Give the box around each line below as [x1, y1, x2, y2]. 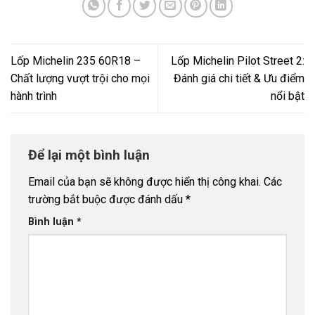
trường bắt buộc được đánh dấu [28, 192, 186, 206]
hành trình [11, 89, 57, 103]
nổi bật [271, 89, 304, 103]
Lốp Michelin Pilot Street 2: [171, 54, 304, 68]
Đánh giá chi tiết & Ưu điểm [174, 72, 304, 86]
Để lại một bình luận [28, 147, 153, 164]
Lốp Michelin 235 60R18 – [11, 54, 141, 68]
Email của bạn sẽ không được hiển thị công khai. [28, 174, 261, 188]
